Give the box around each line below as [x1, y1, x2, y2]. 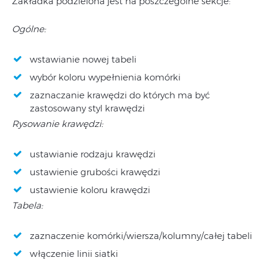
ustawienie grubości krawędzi [30, 166, 160, 178]
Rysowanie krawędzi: [12, 117, 103, 129]
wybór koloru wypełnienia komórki [30, 71, 181, 83]
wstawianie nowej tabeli [30, 53, 136, 65]
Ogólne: [12, 23, 46, 35]
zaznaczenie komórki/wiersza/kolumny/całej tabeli [30, 229, 252, 241]
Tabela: [12, 199, 43, 211]
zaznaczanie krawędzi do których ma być [30, 89, 210, 101]
